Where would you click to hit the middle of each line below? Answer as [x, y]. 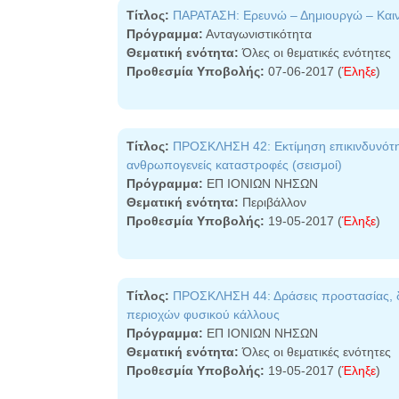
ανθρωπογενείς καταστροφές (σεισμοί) [234, 165]
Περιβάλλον [273, 202]
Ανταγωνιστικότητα [257, 34]
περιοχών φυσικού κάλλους [203, 314]
